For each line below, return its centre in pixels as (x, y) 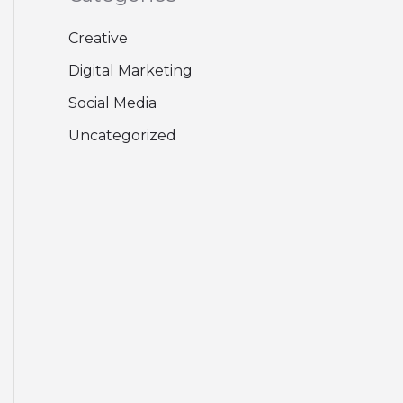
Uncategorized (122, 135)
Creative (98, 38)
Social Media (112, 103)
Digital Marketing (130, 70)
